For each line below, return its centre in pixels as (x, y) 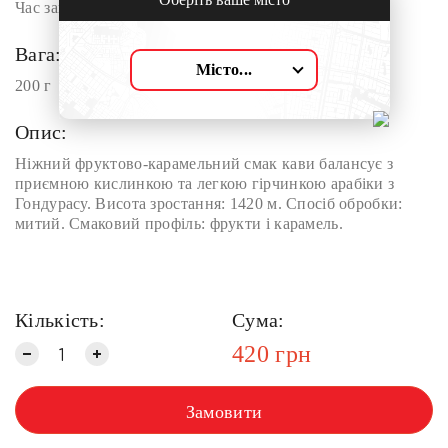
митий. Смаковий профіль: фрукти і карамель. (179, 223)
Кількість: (60, 320)
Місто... (224, 69)
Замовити (224, 412)
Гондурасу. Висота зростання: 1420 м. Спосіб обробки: (209, 203)
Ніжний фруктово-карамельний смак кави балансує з (204, 163)
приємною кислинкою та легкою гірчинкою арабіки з (205, 183)
